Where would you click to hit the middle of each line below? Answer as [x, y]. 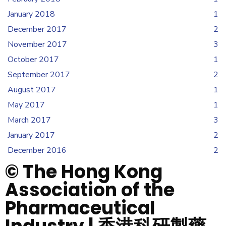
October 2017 [33, 60]
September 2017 [39, 75]
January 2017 [31, 135]
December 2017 [37, 29]
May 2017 [26, 105]
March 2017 [29, 120]
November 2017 [37, 44]
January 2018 [31, 14]
